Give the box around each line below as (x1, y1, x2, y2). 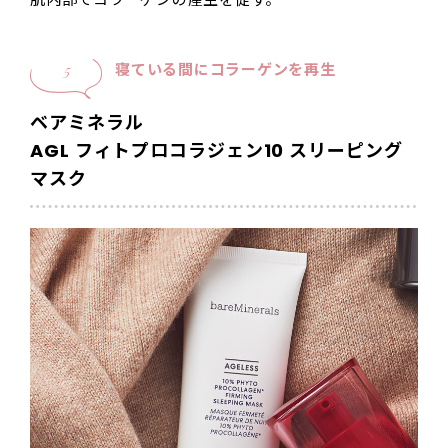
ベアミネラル (30, 110, 144, 136)
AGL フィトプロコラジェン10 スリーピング (30, 138, 403, 164)
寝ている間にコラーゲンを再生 (115, 59, 336, 81)
